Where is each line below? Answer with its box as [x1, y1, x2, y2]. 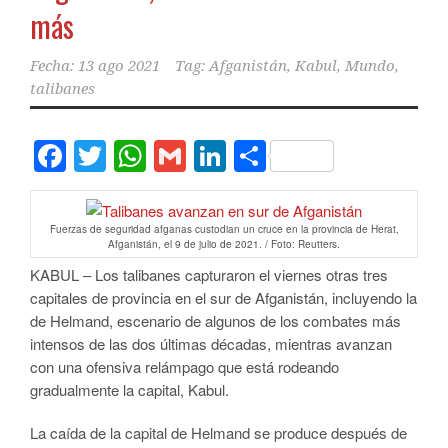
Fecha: [30, 57, 74, 75]
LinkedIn [226, 133, 347, 180]
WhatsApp [146, 133, 294, 180]
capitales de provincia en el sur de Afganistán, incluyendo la [30, 287, 417, 309]
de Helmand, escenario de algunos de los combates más [30, 310, 401, 332]
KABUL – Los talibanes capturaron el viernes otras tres [30, 264, 388, 286]
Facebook [66, 133, 207, 180]
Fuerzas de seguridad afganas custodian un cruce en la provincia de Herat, [49, 222, 399, 237]
